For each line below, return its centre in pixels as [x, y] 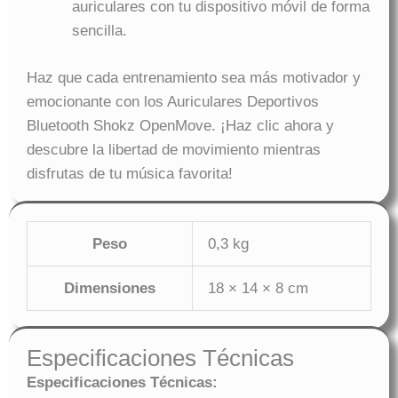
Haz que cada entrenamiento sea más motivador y [194, 77]
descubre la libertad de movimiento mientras [174, 149]
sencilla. [99, 31]
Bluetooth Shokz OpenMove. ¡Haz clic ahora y [180, 125]
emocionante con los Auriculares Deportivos [173, 101]
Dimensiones [110, 288]
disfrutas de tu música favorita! [130, 173]
